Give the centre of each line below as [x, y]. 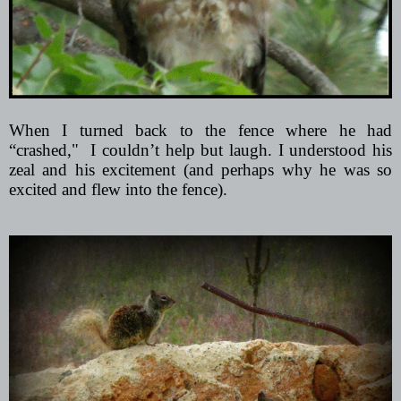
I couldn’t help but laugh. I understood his [242, 150]
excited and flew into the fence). [118, 190]
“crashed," [44, 150]
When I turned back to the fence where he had [200, 131]
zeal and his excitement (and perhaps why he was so [200, 170]
